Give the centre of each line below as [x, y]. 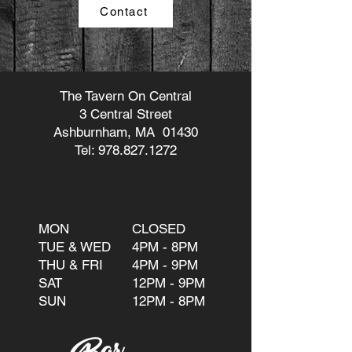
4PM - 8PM [165, 247]
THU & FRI [71, 265]
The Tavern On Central [126, 96]
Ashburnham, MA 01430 [126, 132]
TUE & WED [75, 247]
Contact [124, 11]
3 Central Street [126, 114]
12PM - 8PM [169, 301]
